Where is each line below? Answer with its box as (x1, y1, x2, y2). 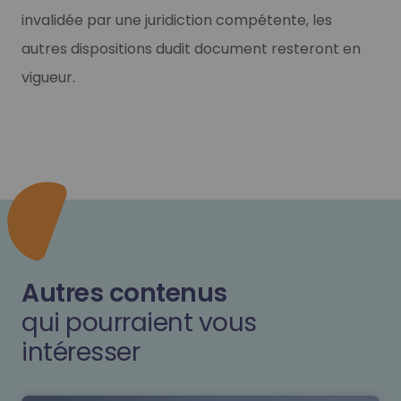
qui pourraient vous (21, 304, 257, 340)
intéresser (21, 334, 140, 370)
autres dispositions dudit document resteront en (21, 38, 361, 59)
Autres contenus (21, 275, 227, 311)
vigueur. (21, 66, 75, 88)
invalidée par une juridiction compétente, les (21, 9, 332, 30)
